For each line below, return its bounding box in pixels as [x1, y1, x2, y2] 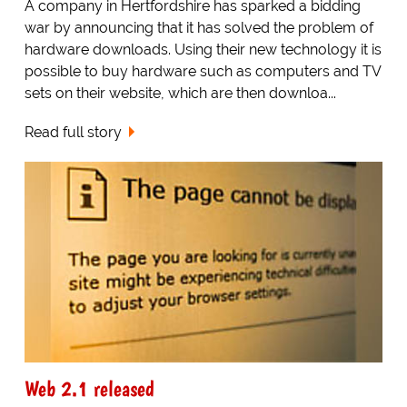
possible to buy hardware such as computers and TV [24, 62, 381, 80]
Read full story [24, 123, 122, 141]
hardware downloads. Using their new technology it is [24, 40, 382, 58]
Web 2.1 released [24, 375, 154, 402]
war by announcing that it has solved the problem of [24, 18, 373, 36]
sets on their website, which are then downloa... [24, 84, 336, 102]
